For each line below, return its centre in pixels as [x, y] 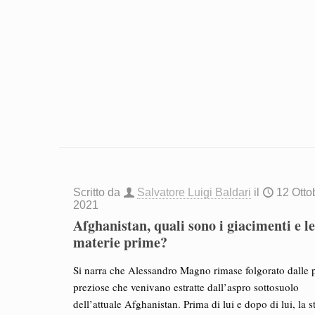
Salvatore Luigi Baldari [194, 193]
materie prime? [121, 243]
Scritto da [98, 193]
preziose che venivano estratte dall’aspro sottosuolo [186, 287]
